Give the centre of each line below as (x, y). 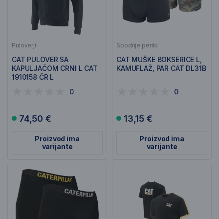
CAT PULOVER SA (40, 59)
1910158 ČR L (33, 77)
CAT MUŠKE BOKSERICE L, (159, 59)
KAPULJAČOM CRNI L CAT (55, 68)
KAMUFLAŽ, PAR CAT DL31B (161, 68)
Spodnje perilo (137, 45)
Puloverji (24, 45)
